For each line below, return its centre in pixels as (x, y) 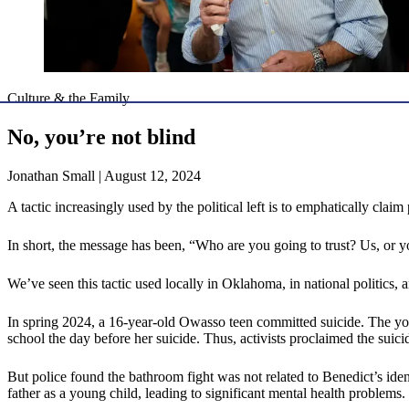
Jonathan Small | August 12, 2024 (104, 176)
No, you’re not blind (101, 137)
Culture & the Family (68, 99)
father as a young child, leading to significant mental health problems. (206, 393)
